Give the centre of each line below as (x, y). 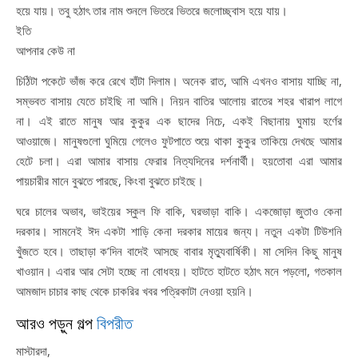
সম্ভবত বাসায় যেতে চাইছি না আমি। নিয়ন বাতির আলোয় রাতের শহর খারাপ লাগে (179, 101)
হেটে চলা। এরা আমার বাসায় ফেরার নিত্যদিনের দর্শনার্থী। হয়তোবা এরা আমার (179, 161)
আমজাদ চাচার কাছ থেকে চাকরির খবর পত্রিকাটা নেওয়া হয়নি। (135, 291)
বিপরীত (115, 322)
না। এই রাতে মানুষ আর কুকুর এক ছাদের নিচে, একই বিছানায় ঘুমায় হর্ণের (179, 121)
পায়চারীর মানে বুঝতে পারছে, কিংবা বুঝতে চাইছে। (110, 181)
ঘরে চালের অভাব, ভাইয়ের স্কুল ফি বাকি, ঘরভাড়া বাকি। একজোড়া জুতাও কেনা (179, 211)
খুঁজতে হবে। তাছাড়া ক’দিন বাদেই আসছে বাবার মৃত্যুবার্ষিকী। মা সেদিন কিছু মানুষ (179, 251)
